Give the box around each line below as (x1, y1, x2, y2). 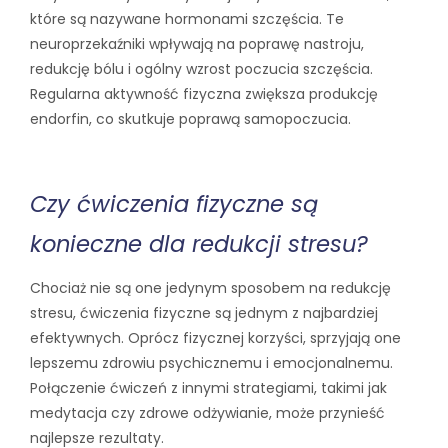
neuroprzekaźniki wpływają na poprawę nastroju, (30, 34, 364, 55)
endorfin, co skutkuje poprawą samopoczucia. (30, 109, 351, 130)
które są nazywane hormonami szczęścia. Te (30, 9, 344, 30)
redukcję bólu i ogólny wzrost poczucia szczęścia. (30, 59, 373, 80)
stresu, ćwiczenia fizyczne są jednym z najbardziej (30, 303, 378, 324)
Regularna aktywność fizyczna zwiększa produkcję (30, 84, 378, 105)
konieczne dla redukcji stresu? (30, 227, 368, 260)
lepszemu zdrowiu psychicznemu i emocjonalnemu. (30, 353, 393, 374)
